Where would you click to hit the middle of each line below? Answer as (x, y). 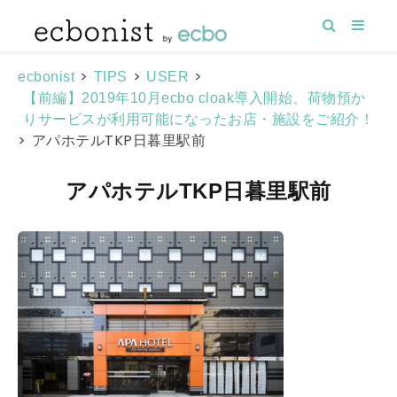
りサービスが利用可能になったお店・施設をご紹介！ (198, 119)
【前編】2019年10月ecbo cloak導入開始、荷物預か (195, 98)
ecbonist (46, 77)
